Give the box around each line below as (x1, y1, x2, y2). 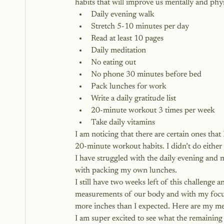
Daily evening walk (91, 10, 154, 18)
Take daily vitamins (91, 118, 155, 126)
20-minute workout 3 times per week (91, 106, 215, 114)
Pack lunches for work (91, 82, 166, 90)
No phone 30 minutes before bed (91, 70, 201, 78)
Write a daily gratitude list (91, 94, 176, 102)
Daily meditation (91, 46, 146, 54)
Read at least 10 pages (91, 34, 163, 42)
